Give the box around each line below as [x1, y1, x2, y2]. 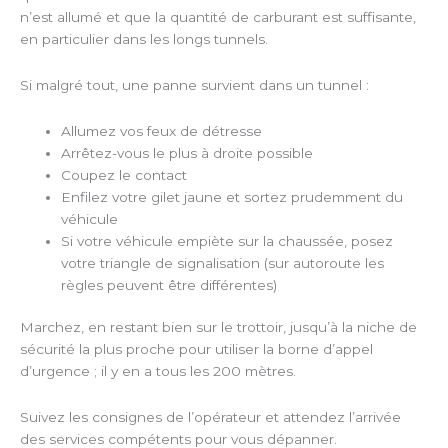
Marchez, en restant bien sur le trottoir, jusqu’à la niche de [20, 319, 417, 336]
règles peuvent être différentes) [61, 276, 278, 293]
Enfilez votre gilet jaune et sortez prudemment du [61, 188, 404, 205]
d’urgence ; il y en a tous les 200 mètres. [20, 363, 296, 380]
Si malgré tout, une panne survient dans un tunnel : [20, 76, 369, 93]
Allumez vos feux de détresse [61, 122, 267, 139]
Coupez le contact [61, 166, 188, 183]
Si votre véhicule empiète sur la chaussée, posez [61, 232, 394, 249]
